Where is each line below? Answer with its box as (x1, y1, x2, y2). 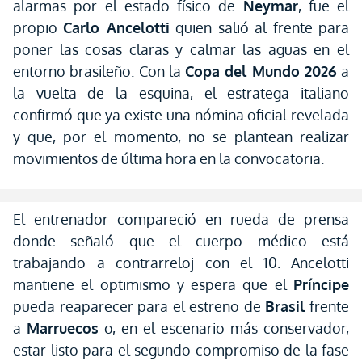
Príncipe (293, 276, 349, 293)
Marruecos (27, 319, 99, 337)
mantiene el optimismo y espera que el (13, 276, 293, 293)
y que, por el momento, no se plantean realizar (13, 128, 349, 145)
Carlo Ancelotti (63, 19, 170, 36)
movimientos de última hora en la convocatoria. (13, 149, 324, 167)
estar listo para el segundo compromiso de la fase (13, 341, 349, 359)
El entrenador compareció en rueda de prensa (13, 210, 349, 228)
